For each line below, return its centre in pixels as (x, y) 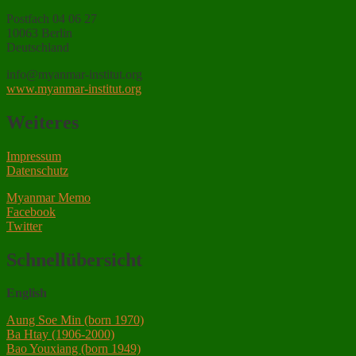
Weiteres (43, 122)
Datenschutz (37, 170)
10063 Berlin (39, 33)
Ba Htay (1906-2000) (60, 335)
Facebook (31, 211)
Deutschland (38, 47)
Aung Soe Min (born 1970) (75, 320)
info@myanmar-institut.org (74, 74)
